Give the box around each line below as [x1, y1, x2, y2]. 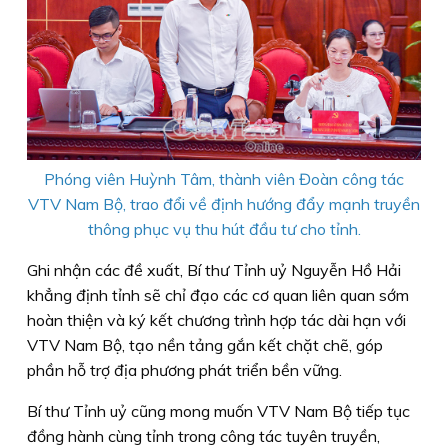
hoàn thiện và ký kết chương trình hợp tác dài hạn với [27, 309, 406, 330]
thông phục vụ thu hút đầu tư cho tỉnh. [87, 218, 361, 239]
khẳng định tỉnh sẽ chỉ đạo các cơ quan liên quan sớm [27, 284, 409, 305]
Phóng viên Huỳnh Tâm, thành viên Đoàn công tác [44, 168, 404, 189]
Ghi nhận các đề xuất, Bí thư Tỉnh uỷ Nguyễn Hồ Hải [27, 259, 401, 280]
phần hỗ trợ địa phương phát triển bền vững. [27, 359, 342, 380]
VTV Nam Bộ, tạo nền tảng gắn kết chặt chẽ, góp [27, 334, 383, 355]
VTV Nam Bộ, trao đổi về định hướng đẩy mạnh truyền [28, 193, 420, 214]
